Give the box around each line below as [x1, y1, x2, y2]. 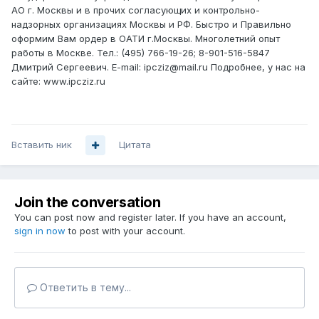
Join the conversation [14, 194, 161, 211]
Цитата [119, 139, 151, 151]
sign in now [14, 225, 66, 237]
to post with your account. [66, 225, 185, 237]
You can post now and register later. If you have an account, [14, 211, 286, 224]
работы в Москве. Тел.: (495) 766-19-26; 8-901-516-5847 [11, 47, 270, 59]
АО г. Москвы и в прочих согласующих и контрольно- [11, 4, 260, 16]
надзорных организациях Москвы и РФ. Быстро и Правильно [11, 19, 291, 31]
